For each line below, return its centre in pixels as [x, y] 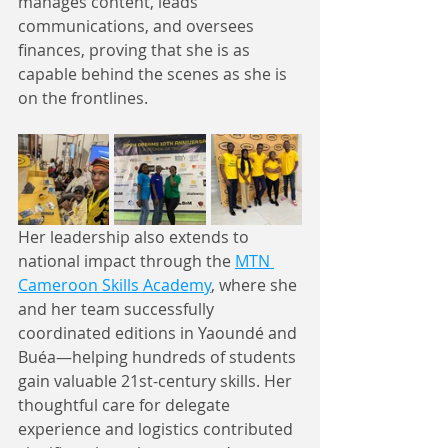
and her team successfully [118, 308]
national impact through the [126, 260]
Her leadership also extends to [135, 236]
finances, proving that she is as [136, 49]
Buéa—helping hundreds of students [159, 356]
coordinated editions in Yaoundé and [159, 332]
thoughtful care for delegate [126, 404]
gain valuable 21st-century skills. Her [157, 380]
